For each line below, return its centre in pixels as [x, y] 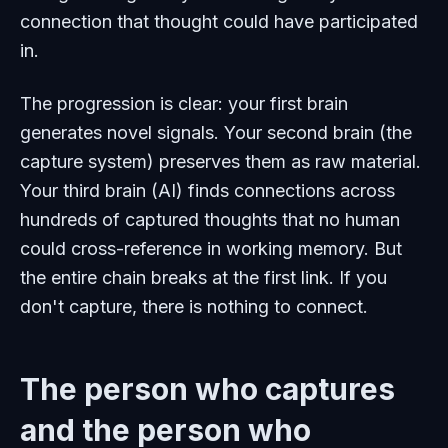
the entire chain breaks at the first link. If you [203, 278]
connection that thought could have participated [219, 22]
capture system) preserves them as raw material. [220, 162]
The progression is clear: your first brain [184, 104]
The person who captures [207, 389]
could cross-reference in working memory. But [211, 249]
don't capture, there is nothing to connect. [194, 307]
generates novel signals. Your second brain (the [216, 133]
